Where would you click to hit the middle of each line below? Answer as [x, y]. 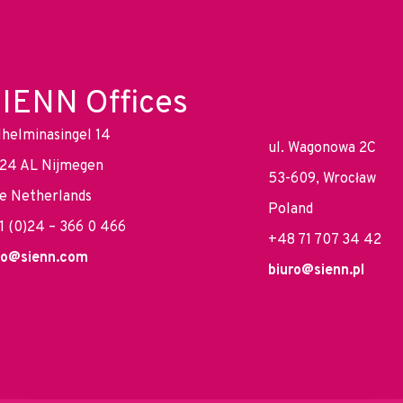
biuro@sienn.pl [316, 270]
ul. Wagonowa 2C [322, 148]
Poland [290, 209]
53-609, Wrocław [322, 179]
